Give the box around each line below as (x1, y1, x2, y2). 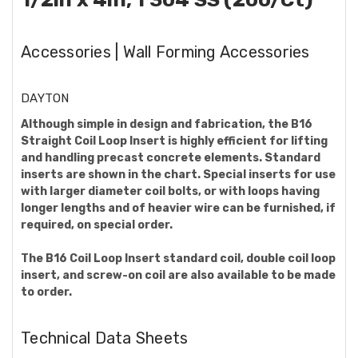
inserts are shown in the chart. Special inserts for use (21, 167, 336, 181)
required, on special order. (21, 217, 173, 232)
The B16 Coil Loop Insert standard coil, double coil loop (21, 251, 336, 265)
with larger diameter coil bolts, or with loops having (21, 184, 320, 198)
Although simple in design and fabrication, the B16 (21, 117, 312, 131)
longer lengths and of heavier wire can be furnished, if (21, 201, 336, 215)
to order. (21, 284, 72, 299)
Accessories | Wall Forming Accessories (21, 42, 310, 62)
